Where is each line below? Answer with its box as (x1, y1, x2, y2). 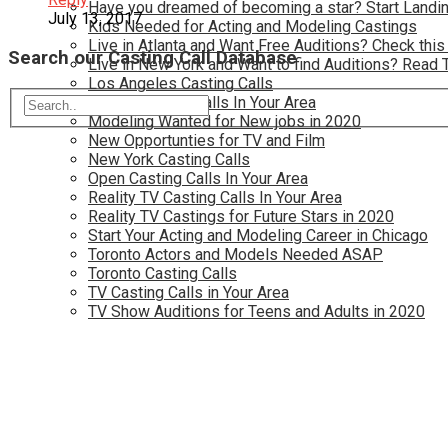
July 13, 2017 (48, 9, 142, 29)
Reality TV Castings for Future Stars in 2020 (88, 207, 394, 226)
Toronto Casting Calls (88, 264, 237, 283)
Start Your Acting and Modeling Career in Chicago (88, 226, 428, 245)
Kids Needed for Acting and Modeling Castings (88, 17, 417, 36)
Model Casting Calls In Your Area (88, 93, 316, 112)
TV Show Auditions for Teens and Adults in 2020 (88, 302, 425, 321)
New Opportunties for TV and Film (88, 131, 325, 150)
